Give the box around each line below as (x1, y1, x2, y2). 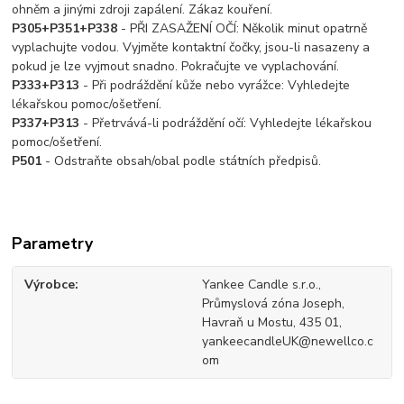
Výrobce (24, 276, 76, 294)
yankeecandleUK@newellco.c (201, 333, 373, 351)
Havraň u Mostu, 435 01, (201, 314, 342, 332)
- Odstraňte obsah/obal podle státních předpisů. (41, 152, 322, 170)
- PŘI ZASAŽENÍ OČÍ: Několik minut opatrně (117, 20, 368, 38)
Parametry (12, 233, 94, 255)
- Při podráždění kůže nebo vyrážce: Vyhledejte (79, 77, 351, 95)
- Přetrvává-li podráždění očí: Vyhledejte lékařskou (79, 115, 372, 133)
